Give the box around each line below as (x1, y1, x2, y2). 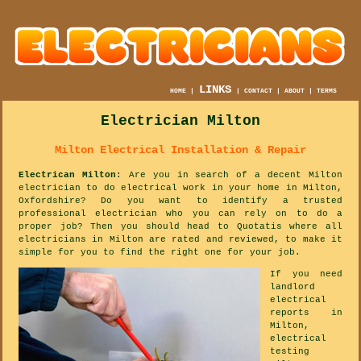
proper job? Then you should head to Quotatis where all (19, 221, 342, 231)
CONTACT (244, 86, 273, 94)
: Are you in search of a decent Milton (115, 169, 343, 180)
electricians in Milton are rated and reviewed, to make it (19, 234, 342, 244)
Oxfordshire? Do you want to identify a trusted (19, 195, 342, 205)
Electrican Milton (19, 169, 116, 180)
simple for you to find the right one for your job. (19, 247, 301, 257)
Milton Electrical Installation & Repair (55, 143, 306, 156)
